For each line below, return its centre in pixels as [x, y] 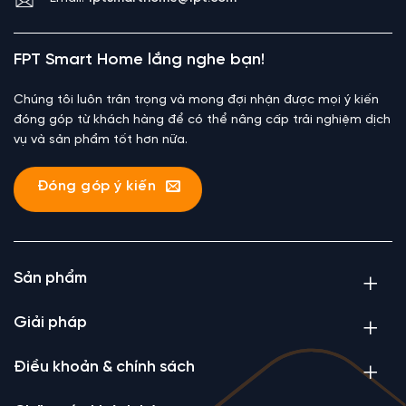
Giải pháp [50, 323]
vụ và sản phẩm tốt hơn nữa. [101, 140]
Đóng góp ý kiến [97, 187]
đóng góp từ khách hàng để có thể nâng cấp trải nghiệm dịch [202, 120]
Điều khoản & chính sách [104, 367]
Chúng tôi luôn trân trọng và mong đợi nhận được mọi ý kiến [196, 100]
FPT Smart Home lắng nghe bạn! [139, 60]
